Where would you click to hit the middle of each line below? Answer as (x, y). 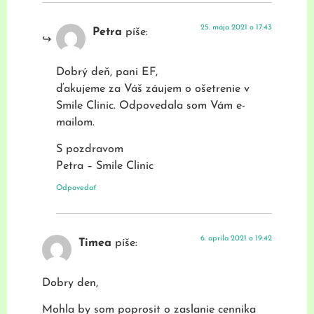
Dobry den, (70, 283)
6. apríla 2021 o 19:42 (236, 239)
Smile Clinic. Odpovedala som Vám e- (151, 105)
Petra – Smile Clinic (105, 166)
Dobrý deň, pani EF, (107, 72)
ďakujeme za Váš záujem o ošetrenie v (153, 89)
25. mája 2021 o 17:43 (236, 28)
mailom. (75, 122)
